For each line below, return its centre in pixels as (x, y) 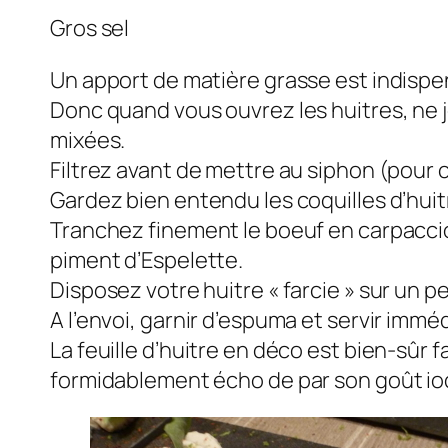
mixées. (88, 139)
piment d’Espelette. (147, 259)
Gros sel (90, 27)
